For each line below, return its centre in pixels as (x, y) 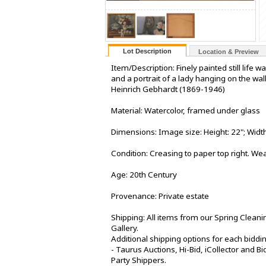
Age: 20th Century (144, 175)
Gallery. (125, 228)
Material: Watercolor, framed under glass (186, 111)
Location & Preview (229, 52)
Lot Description (147, 51)
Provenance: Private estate (160, 196)
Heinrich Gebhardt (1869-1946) (168, 89)
